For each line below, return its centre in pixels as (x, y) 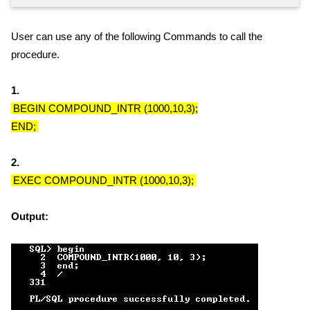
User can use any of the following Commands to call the (137, 37)
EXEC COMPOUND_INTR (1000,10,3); (103, 181)
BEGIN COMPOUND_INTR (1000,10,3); (106, 109)
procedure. (35, 55)
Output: (30, 217)
